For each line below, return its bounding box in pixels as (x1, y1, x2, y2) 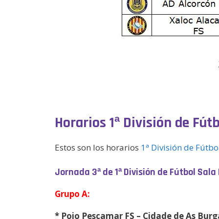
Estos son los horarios (55, 142, 141, 153)
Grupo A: (55, 188, 90, 199)
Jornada (55, 165, 92, 178)
